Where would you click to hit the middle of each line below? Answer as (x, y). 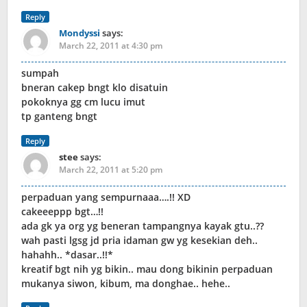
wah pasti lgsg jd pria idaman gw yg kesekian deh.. (139, 241)
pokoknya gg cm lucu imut (83, 102)
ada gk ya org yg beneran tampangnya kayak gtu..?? (143, 226)
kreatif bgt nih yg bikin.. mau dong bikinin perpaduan (147, 269)
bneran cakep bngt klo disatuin (95, 88)
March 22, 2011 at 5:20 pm (111, 170)
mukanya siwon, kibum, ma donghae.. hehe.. (126, 284)
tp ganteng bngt (59, 116)
